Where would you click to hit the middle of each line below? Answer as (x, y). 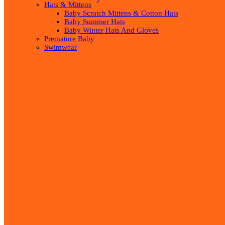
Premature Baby (69, 39)
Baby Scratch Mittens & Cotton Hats (121, 13)
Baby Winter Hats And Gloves (111, 30)
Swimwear (61, 47)
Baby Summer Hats (95, 22)
